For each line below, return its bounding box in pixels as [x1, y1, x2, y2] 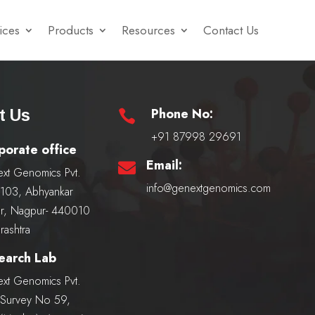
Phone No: [151, 105, 214, 124]
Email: [146, 156, 182, 175]
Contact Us [203, 21, 259, 39]
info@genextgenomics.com [146, 180, 271, 197]
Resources [122, 21, 176, 39]
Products [48, 21, 94, 39]
